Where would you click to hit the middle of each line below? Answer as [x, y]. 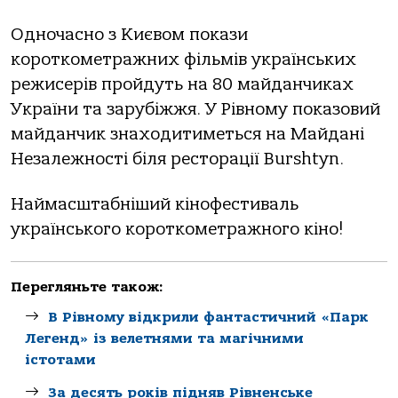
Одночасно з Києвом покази [129, 35]
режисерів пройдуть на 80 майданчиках [182, 85]
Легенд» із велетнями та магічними [164, 339]
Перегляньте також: [87, 287]
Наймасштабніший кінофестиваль [155, 204]
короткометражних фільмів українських [183, 60]
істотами [60, 360]
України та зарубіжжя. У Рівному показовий [195, 110]
